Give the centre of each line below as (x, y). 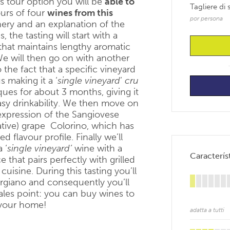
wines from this (80, 13)
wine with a (97, 148)
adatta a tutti (207, 210)
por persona (206, 18)
